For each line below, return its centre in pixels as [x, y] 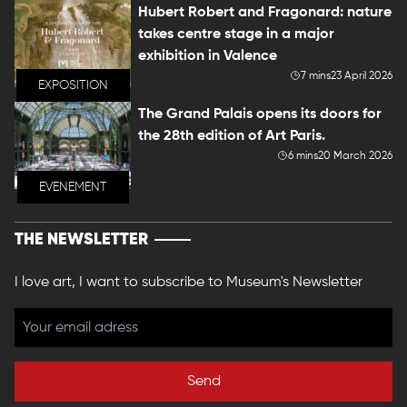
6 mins [303, 157]
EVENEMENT [73, 188]
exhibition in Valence [208, 57]
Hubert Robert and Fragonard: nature [265, 13]
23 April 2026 [362, 77]
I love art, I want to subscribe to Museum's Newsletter [189, 283]
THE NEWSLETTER [81, 240]
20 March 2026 [355, 157]
